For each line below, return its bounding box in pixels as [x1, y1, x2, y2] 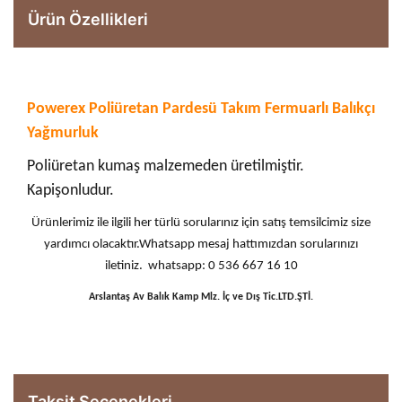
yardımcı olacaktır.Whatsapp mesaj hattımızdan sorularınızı [44, 238, 358, 252]
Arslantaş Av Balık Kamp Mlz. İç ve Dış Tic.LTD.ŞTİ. [89, 292, 313, 303]
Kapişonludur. [27, 182, 114, 200]
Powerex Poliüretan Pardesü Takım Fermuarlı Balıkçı [27, 100, 375, 118]
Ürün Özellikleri [28, 10, 148, 30]
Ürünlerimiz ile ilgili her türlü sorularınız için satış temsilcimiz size [31, 216, 371, 231]
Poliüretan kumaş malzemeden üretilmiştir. [27, 158, 304, 176]
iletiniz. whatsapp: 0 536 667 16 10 [104, 259, 298, 274]
